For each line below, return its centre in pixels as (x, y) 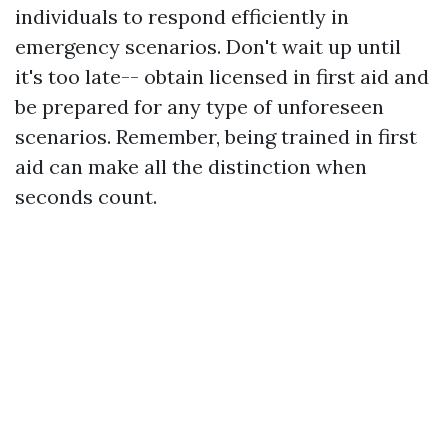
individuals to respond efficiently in (182, 17)
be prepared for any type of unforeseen (199, 107)
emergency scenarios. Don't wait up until (208, 47)
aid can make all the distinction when (191, 167)
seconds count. (86, 197)
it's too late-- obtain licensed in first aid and (222, 77)
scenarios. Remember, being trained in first (216, 137)
